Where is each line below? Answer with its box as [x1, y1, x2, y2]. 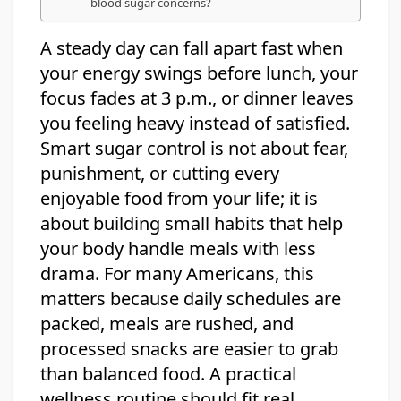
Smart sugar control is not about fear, [40, 136, 348, 161]
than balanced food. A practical [40, 362, 296, 387]
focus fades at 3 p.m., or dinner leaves [40, 86, 354, 111]
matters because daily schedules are [40, 286, 341, 311]
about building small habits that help [40, 211, 343, 236]
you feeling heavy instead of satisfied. [40, 111, 350, 136]
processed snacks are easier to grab [40, 337, 338, 362]
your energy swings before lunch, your [40, 61, 358, 86]
